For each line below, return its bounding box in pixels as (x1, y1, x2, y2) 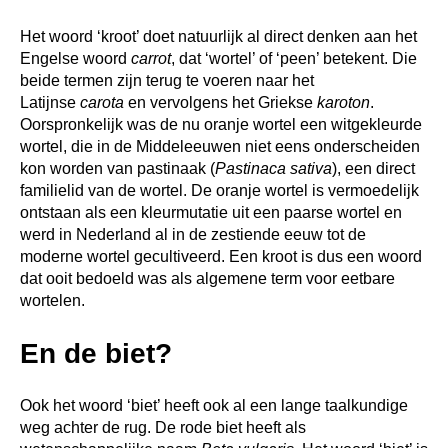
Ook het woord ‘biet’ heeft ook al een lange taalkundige (20, 396, 408, 414)
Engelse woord (20, 49, 131, 67)
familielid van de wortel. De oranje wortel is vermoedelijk (20, 181, 419, 199)
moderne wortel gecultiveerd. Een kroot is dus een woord (20, 247, 422, 265)
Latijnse (20, 93, 80, 111)
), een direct (332, 159, 415, 177)
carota (80, 93, 124, 111)
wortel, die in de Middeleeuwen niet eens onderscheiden (20, 137, 420, 155)
